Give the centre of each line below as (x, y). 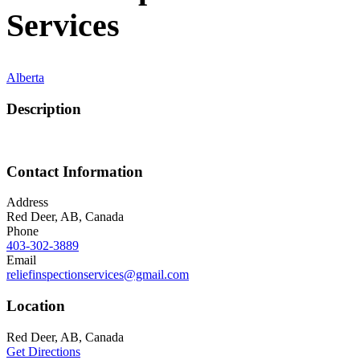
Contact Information (75, 171)
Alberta (25, 78)
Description (44, 109)
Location (36, 305)
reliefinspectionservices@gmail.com (98, 275)
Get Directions (43, 351)
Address (27, 202)
